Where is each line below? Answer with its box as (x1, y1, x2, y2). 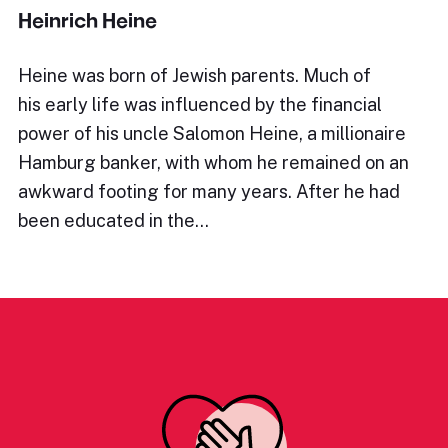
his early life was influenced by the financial (18, 94, 382, 115)
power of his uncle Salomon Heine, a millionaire (18, 123, 406, 144)
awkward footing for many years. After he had (18, 181, 400, 202)
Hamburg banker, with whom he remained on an (18, 152, 409, 173)
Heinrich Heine (18, 8, 157, 32)
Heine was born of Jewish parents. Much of (18, 65, 371, 86)
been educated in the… (18, 210, 209, 231)
